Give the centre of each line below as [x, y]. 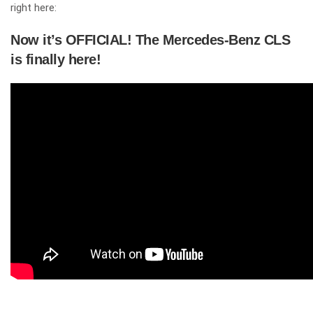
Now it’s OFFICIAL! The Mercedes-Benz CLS [150, 40]
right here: [34, 8]
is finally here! [56, 59]
